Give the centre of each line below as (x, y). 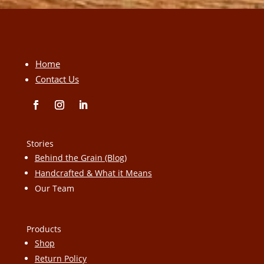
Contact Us (57, 79)
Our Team (54, 188)
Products (44, 229)
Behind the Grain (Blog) (80, 158)
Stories (40, 143)
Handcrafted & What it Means (93, 173)
